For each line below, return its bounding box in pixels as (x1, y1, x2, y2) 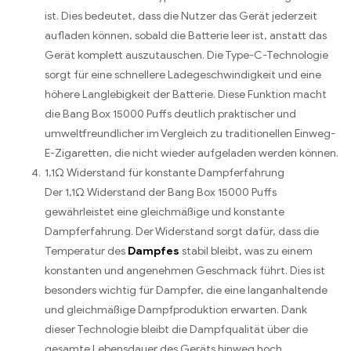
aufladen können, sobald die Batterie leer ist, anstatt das (45, 28, 327, 42)
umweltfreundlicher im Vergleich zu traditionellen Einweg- (45, 126, 335, 140)
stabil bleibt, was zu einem (179, 244, 313, 258)
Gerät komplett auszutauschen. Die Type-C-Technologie (45, 48, 328, 62)
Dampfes (128, 244, 179, 258)
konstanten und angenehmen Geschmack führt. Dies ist (45, 263, 325, 277)
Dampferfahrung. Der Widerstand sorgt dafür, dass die (45, 224, 319, 238)
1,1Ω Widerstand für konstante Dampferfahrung (45, 165, 284, 179)
